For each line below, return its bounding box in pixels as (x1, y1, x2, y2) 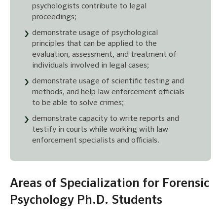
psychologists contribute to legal (32, 2, 147, 10)
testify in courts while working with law (32, 125, 168, 134)
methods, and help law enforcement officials (32, 88, 184, 96)
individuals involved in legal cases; (32, 61, 149, 70)
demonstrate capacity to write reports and (32, 114, 179, 123)
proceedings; (32, 13, 76, 21)
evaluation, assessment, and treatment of (32, 50, 177, 59)
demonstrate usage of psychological (32, 29, 158, 37)
